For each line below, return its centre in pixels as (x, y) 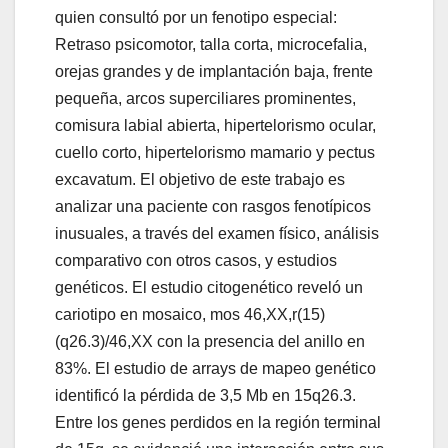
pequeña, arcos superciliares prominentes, (205, 99)
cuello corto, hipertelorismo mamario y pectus (215, 153)
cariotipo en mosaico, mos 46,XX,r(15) (190, 315)
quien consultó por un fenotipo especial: (196, 18)
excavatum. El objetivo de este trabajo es (200, 180)
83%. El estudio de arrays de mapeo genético (215, 369)
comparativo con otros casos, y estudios (196, 261)
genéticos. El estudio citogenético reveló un (209, 288)
